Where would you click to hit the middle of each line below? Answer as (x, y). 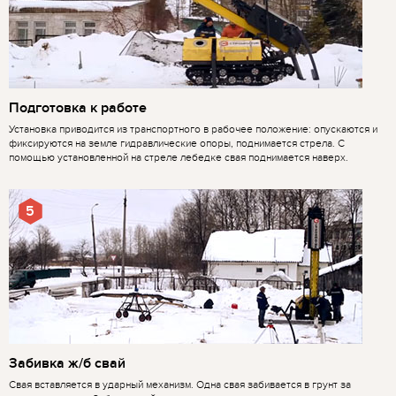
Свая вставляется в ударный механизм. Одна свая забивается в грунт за (180, 384)
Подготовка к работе (78, 107)
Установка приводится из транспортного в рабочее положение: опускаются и (193, 129)
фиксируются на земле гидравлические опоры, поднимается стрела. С (177, 143)
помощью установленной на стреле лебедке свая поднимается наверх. (179, 157)
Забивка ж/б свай (67, 363)
